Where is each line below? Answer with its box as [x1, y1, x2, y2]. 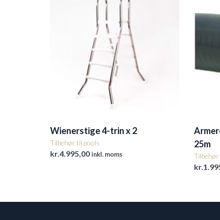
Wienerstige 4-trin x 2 [50, 125, 137, 137]
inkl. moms [91, 150, 122, 159]
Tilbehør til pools [50, 138, 100, 147]
